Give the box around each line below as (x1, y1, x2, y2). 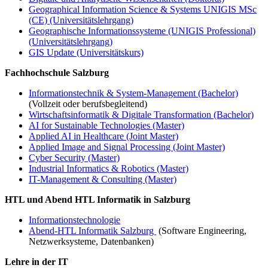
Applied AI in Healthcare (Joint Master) (29, 130, 178, 141)
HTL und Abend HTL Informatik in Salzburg (5, 194, 190, 205)
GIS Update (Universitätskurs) (29, 47, 144, 57)
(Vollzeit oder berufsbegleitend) (29, 98, 147, 109)
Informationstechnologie (29, 214, 120, 225)
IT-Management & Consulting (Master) (29, 173, 176, 184)
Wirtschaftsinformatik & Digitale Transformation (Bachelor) (29, 109, 254, 120)
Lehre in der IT (5, 256, 68, 267)
